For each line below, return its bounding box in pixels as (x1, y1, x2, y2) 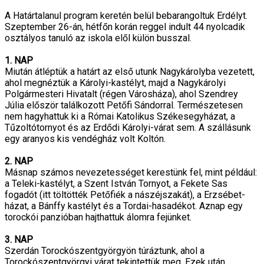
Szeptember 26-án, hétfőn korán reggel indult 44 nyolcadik (5, 21, 245, 32)
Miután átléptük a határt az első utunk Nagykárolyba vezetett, (5, 66, 255, 77)
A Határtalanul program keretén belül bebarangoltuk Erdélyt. (5, 10, 247, 21)
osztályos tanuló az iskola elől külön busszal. (5, 32, 192, 44)
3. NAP (5, 234, 33, 245)
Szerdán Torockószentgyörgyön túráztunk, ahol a (5, 245, 204, 256)
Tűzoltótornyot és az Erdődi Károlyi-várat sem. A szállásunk (5, 122, 251, 133)
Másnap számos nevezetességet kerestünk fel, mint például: (5, 167, 257, 178)
